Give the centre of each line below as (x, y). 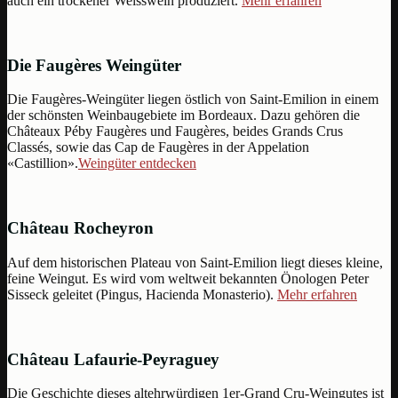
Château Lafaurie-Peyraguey (113, 359)
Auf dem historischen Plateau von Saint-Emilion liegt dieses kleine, (195, 262)
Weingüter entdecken (137, 163)
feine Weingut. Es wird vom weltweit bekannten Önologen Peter (188, 278)
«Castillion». (43, 163)
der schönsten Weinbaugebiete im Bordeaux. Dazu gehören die (183, 115)
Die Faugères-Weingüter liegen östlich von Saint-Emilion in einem (193, 99)
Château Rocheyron (80, 228)
